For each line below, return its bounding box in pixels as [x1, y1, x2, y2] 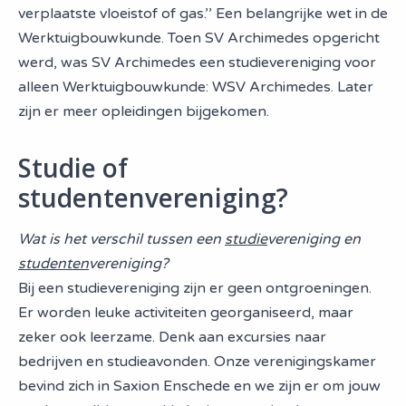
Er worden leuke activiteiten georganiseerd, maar [18, 304, 353, 322]
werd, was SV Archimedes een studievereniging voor [18, 53, 376, 72]
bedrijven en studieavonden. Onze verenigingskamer [18, 353, 376, 371]
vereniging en [267, 230, 361, 248]
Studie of [18, 150, 128, 185]
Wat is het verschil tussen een [18, 230, 225, 248]
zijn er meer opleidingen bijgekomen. [18, 102, 269, 121]
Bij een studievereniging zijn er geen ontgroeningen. [18, 279, 372, 297]
